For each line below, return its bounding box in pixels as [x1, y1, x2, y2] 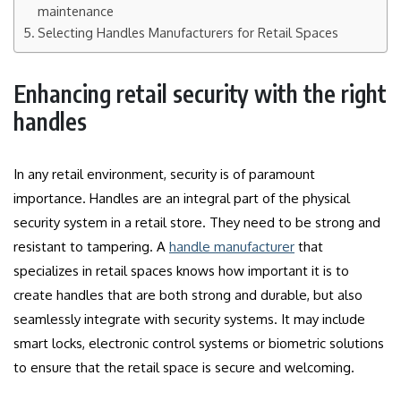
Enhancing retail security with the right [13, 78, 387, 108]
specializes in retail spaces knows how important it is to [13, 261, 349, 279]
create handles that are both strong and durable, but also [13, 286, 363, 303]
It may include [281, 310, 365, 328]
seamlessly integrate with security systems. [13, 310, 277, 328]
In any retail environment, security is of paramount [13, 165, 315, 183]
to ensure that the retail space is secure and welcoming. [13, 358, 354, 376]
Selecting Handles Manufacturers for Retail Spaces [37, 23, 338, 40]
